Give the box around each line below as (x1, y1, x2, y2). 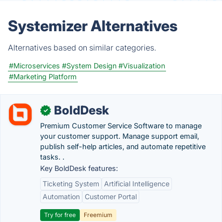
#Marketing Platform (9, 72, 77, 81)
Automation (43, 192, 80, 201)
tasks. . (40, 153, 64, 161)
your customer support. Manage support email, (40, 132, 199, 140)
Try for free (44, 211, 76, 219)
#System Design (62, 61, 116, 70)
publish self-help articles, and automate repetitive (40, 142, 206, 151)
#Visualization (118, 61, 165, 70)
